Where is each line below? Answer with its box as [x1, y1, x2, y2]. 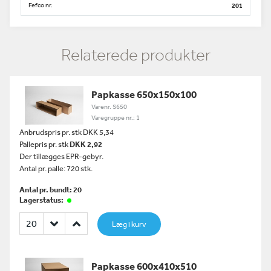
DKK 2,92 [70, 139, 102, 149]
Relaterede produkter [60, 45, 211, 65]
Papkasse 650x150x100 [91, 88, 197, 100]
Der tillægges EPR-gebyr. [19, 151, 103, 162]
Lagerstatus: [19, 195, 65, 205]
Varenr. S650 [91, 102, 128, 111]
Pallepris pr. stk [19, 139, 70, 149]
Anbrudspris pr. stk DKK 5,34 [19, 127, 114, 137]
